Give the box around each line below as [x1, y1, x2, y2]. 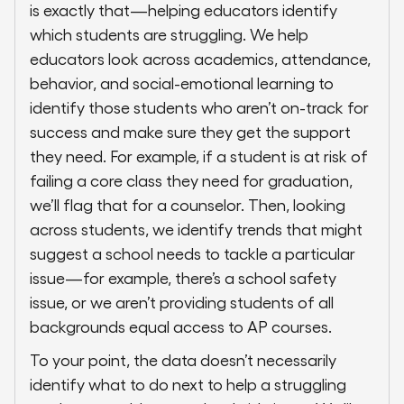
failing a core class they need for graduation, [30, 170, 353, 190]
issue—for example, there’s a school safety [30, 268, 336, 288]
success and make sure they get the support [30, 122, 351, 142]
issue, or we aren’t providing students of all [30, 292, 334, 312]
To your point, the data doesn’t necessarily [30, 350, 336, 370]
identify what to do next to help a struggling [30, 374, 346, 394]
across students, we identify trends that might [30, 219, 363, 239]
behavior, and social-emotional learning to [30, 73, 334, 93]
